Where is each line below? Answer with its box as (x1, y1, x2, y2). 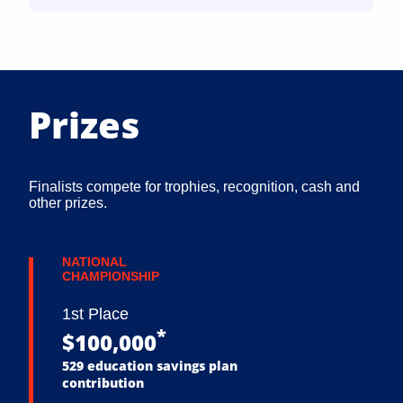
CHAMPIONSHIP (62, 269, 159, 284)
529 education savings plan (62, 357, 237, 375)
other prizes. (29, 195, 107, 211)
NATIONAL (62, 255, 127, 270)
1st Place (62, 305, 129, 324)
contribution (62, 374, 144, 392)
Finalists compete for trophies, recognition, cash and (29, 179, 360, 195)
